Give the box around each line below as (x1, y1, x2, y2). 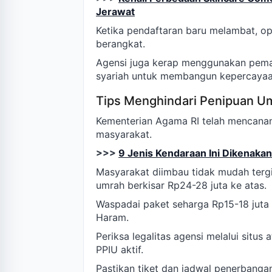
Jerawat (96, 5, 135, 18)
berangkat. (96, 38, 145, 50)
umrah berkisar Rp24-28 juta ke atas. (96, 179, 267, 192)
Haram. (96, 211, 129, 224)
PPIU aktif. (96, 243, 143, 256)
